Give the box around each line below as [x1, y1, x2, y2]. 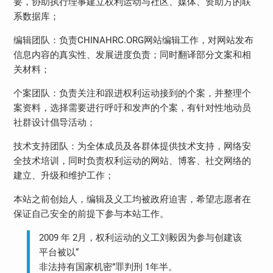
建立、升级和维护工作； [13, 169, 114, 181]
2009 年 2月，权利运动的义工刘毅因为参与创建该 [39, 232, 243, 243]
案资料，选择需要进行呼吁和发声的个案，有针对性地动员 [13, 102, 251, 113]
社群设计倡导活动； [13, 116, 96, 128]
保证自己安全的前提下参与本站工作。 [13, 208, 169, 219]
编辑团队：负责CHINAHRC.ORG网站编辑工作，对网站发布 [13, 34, 253, 46]
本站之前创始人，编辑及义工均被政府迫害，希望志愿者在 [13, 193, 251, 205]
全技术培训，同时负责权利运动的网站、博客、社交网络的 [13, 155, 251, 166]
